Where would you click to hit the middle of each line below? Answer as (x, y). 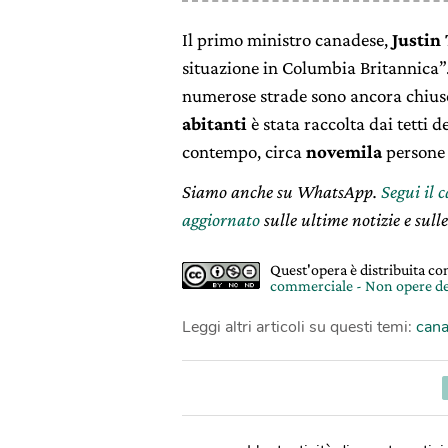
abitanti (214, 123)
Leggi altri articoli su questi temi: (299, 326)
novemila (344, 151)
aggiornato (221, 219)
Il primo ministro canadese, (285, 39)
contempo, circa (244, 151)
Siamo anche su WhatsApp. (281, 191)
